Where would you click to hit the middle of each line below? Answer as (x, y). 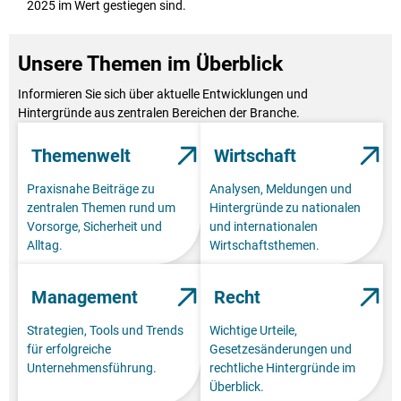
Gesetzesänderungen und (281, 349)
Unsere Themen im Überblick (150, 64)
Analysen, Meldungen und (281, 188)
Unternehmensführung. (92, 367)
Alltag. (45, 245)
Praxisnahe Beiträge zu (91, 188)
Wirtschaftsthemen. (264, 245)
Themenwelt (81, 155)
